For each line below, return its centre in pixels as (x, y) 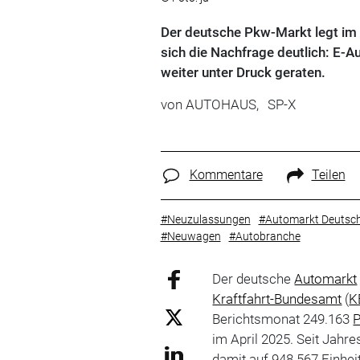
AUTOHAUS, (222, 104)
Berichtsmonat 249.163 (283, 319)
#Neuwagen (190, 236)
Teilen (328, 175)
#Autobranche (264, 236)
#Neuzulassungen (205, 219)
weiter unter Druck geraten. (243, 72)
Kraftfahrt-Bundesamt (277, 299)
